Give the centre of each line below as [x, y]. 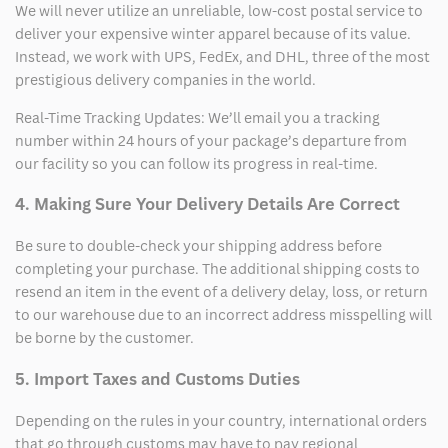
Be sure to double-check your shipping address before [198, 246]
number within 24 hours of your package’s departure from [211, 140]
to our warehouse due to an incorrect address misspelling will [223, 315]
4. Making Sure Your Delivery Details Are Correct [207, 204]
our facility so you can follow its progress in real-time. [196, 163]
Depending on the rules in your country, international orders [221, 421]
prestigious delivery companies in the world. [165, 79]
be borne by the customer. [104, 338]
